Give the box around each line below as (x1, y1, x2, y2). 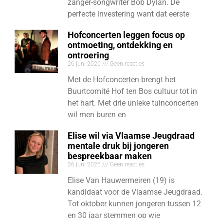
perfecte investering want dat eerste (68, 9, 190, 18)
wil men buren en (68, 109, 127, 119)
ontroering (68, 50, 109, 60)
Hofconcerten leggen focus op (68, 29, 185, 40)
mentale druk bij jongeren (68, 140, 169, 151)
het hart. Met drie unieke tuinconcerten (68, 98, 199, 108)
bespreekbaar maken (68, 150, 152, 161)
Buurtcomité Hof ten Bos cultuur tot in (68, 86, 198, 96)
